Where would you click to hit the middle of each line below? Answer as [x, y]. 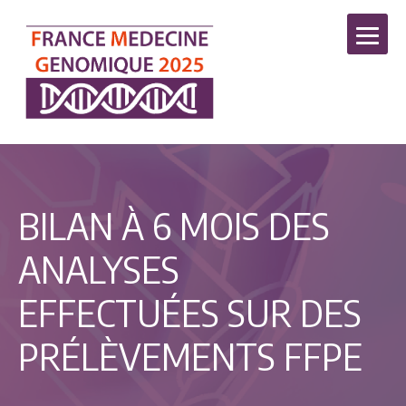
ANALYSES [99, 269]
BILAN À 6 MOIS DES [174, 225]
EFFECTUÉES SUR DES [190, 312]
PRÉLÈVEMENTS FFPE [190, 356]
